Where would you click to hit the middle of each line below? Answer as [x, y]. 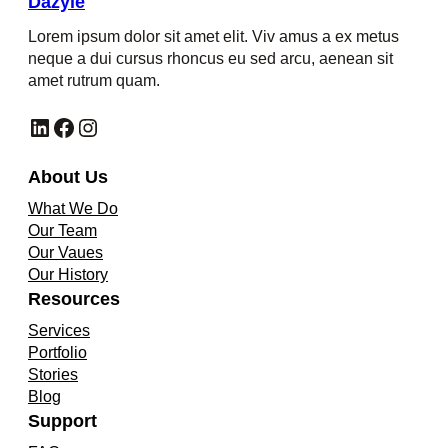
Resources [74, 298]
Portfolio [57, 352]
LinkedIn [33, 126]
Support [62, 420]
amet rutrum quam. [94, 80]
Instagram [85, 126]
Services [59, 330]
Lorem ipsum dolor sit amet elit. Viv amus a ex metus [213, 36]
